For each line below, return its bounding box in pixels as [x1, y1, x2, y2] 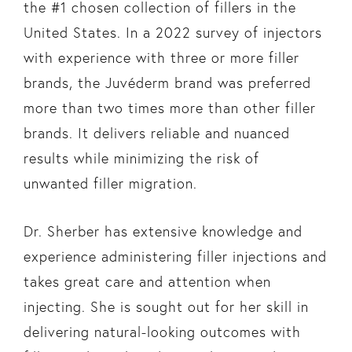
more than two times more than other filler [23, 99, 316, 118]
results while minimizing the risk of [23, 149, 259, 168]
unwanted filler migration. [23, 174, 197, 193]
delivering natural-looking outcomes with [23, 322, 301, 341]
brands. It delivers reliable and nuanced [23, 124, 290, 143]
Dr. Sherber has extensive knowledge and [23, 222, 302, 240]
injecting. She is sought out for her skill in [23, 297, 309, 316]
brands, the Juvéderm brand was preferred [23, 74, 311, 93]
